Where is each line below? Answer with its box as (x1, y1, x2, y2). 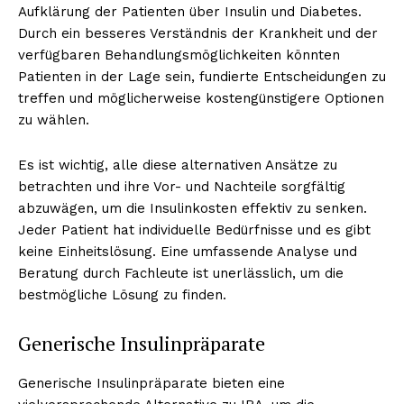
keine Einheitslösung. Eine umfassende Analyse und (18, 243, 357, 260)
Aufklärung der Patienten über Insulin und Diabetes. (18, 3, 362, 20)
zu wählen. (18, 111, 89, 128)
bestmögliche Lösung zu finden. (18, 286, 226, 303)
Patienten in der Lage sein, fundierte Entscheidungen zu (18, 68, 386, 85)
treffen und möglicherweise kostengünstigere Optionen (18, 89, 384, 106)
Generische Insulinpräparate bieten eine (18, 374, 285, 391)
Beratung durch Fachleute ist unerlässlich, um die (18, 264, 344, 281)
